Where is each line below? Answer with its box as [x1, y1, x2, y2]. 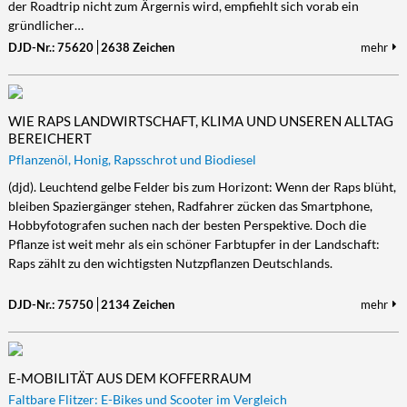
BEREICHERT [7, 130, 92, 146]
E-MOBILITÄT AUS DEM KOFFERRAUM [7, 370, 252, 386]
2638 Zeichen [100, 40, 174, 55]
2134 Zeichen [100, 297, 174, 312]
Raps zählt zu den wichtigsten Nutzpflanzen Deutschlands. [7, 255, 333, 271]
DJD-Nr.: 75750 [7, 297, 94, 312]
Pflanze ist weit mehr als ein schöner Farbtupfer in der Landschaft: [7, 236, 380, 252]
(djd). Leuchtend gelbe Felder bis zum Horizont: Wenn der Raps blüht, [7, 179, 396, 194]
